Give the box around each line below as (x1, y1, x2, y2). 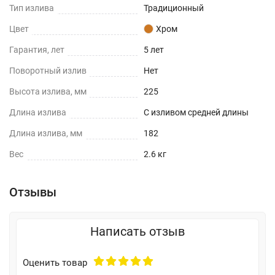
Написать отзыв (90, 223, 185, 239)
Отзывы (9, 184, 56, 199)
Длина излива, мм (9, 128, 82, 138)
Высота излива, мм (9, 86, 87, 96)
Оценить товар (23, 257, 87, 268)
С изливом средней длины (144, 107, 249, 117)
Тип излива (9, 2, 54, 13)
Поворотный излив (9, 65, 87, 76)
